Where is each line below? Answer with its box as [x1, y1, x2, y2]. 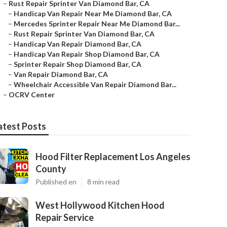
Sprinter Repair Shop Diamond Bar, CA [14, 60, 141, 68]
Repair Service [35, 212, 94, 223]
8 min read [87, 177, 120, 186]
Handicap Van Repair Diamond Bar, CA [14, 40, 141, 48]
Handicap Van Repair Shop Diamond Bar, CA [14, 50, 160, 58]
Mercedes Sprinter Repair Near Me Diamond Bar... [14, 19, 180, 28]
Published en [35, 177, 77, 186]
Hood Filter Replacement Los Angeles [35, 151, 191, 162]
